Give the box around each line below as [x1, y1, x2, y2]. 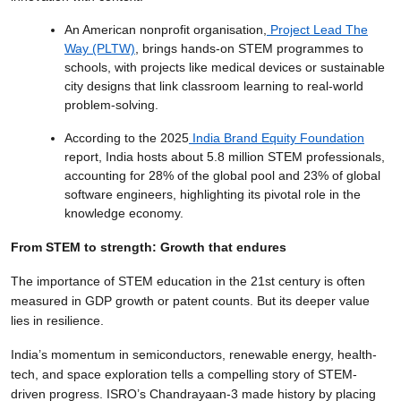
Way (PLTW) [64, 40, 135, 55]
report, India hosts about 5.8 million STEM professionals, [64, 149, 385, 164]
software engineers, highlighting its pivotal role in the [64, 186, 361, 201]
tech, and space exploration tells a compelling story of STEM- [11, 366, 357, 381]
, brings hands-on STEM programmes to [135, 40, 363, 55]
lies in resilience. [11, 312, 104, 328]
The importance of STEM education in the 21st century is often [11, 273, 365, 288]
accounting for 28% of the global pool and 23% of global [64, 167, 380, 183]
